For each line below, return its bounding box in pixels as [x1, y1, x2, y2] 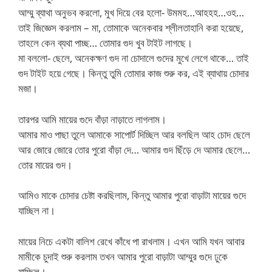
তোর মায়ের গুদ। [18, 157, 72, 172]
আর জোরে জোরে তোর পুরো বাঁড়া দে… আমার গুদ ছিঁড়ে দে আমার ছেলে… [18, 142, 250, 157]
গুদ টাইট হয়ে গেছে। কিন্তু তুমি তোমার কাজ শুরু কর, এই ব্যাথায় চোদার [18, 66, 249, 80]
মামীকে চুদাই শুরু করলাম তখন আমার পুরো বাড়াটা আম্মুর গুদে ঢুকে [18, 249, 228, 263]
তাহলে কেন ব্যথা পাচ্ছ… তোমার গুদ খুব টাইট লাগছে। [18, 36, 192, 50]
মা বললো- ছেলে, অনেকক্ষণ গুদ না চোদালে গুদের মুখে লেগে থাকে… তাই [18, 51, 249, 65]
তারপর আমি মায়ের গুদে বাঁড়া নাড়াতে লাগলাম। [18, 112, 166, 126]
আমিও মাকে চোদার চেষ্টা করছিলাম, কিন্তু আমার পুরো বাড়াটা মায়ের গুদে [18, 188, 246, 202]
